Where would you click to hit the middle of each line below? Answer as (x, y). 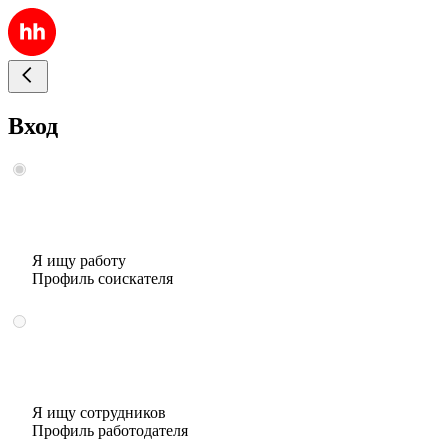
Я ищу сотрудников (99, 412)
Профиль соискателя (102, 278)
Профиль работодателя (110, 430)
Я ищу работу (79, 260)
